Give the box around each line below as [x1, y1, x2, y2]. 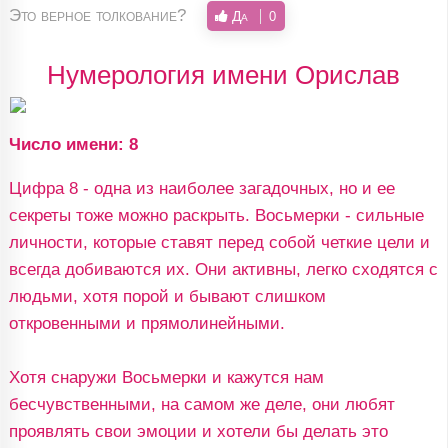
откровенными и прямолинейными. [8, 314, 285, 333]
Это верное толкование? [8, 5, 186, 25]
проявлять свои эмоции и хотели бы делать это [8, 422, 388, 441]
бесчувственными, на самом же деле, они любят [8, 395, 395, 414]
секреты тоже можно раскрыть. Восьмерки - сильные [8, 206, 424, 225]
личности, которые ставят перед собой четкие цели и [8, 233, 430, 252]
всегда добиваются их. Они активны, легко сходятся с [8, 260, 438, 279]
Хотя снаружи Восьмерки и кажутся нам [8, 368, 324, 387]
